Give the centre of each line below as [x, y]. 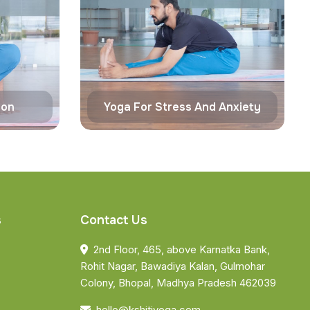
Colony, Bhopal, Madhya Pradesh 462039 [178, 283]
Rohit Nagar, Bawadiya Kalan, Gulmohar [172, 266]
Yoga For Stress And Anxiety [182, 107]
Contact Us [113, 220]
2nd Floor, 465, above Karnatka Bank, [179, 249]
